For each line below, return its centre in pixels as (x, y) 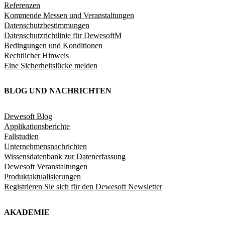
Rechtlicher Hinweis (36, 55)
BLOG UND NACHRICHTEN (58, 91)
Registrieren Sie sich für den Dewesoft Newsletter (83, 187)
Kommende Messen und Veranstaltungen (69, 15)
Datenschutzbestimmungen (47, 25)
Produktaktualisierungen (42, 177)
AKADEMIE (27, 212)
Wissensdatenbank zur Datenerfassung (65, 157)
